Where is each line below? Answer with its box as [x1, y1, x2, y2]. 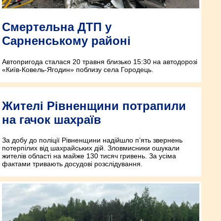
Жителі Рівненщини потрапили [2, 99, 186, 112]
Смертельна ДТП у [2, 20, 111, 34]
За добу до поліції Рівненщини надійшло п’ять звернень [2, 136, 183, 145]
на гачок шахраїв [2, 112, 101, 126]
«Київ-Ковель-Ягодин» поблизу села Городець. [2, 65, 153, 74]
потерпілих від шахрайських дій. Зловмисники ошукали [2, 144, 180, 152]
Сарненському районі [2, 34, 131, 47]
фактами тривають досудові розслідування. [2, 160, 143, 168]
